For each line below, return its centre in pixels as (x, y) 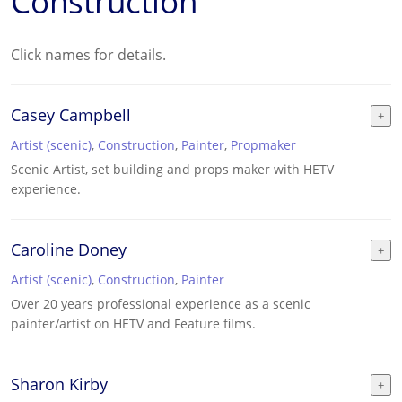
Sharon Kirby (59, 384)
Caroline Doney (69, 249)
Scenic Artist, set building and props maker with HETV (172, 169)
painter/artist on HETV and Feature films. (133, 323)
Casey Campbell (71, 115)
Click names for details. (88, 55)
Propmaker (263, 145)
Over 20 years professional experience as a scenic (161, 304)
